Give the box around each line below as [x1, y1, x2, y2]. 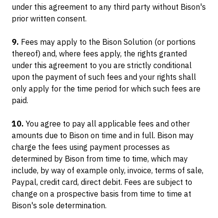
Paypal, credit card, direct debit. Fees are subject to [12, 177, 192, 187]
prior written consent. [12, 14, 87, 23]
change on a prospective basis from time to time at [12, 189, 191, 199]
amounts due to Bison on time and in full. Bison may [12, 130, 194, 140]
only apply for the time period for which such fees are [12, 84, 200, 93]
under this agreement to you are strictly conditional [12, 60, 192, 70]
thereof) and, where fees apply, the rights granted [12, 49, 187, 58]
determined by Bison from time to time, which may [12, 154, 188, 163]
